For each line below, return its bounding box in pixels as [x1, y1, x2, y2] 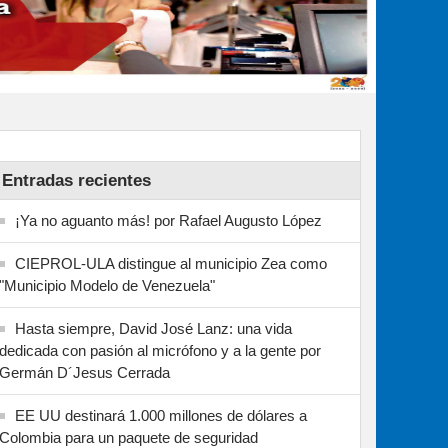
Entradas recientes [2, 171, 151, 190]
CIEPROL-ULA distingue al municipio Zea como [15, 255, 327, 272]
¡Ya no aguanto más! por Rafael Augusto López [15, 212, 322, 229]
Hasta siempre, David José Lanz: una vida [15, 320, 292, 337]
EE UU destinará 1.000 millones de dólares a [15, 407, 307, 424]
